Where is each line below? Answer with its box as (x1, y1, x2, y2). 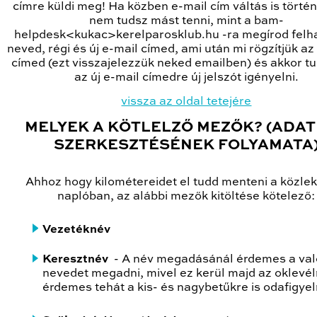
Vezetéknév (42, 223, 110, 236)
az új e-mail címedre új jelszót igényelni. (74, 71, 299, 83)
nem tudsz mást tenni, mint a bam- (89, 15, 284, 27)
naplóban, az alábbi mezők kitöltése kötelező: (57, 190, 316, 202)
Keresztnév (42, 253, 108, 266)
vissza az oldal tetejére (121, 96, 252, 108)
